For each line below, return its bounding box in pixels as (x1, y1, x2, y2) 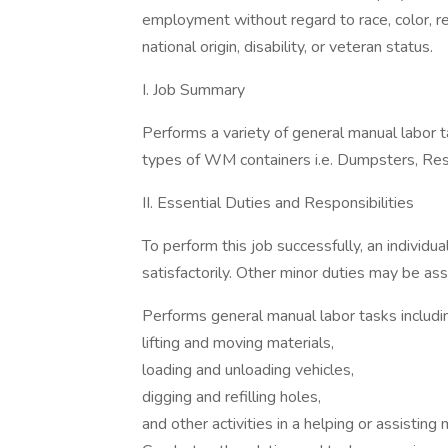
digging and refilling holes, (142, 386, 321, 408)
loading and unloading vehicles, (142, 359, 354, 381)
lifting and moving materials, (142, 332, 334, 354)
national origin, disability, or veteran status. (142, 36, 433, 58)
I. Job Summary (142, 79, 245, 101)
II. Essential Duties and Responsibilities (142, 192, 414, 214)
